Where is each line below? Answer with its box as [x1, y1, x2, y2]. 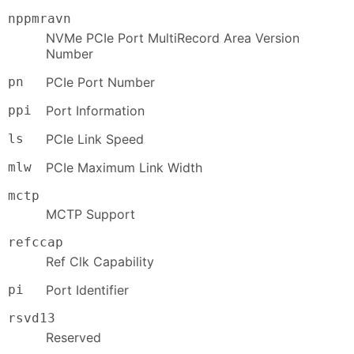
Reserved [46, 329, 101, 345]
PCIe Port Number [46, 73, 155, 90]
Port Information [46, 102, 145, 119]
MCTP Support [46, 206, 135, 223]
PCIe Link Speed [46, 130, 144, 147]
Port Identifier [46, 282, 129, 299]
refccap [8, 235, 63, 250]
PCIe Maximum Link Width [46, 159, 202, 175]
